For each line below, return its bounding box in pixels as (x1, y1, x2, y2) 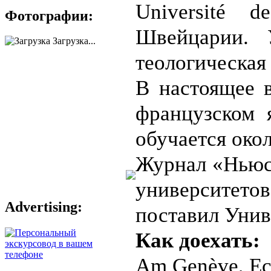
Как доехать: (135, 227, 260, 252)
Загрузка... (50, 36, 96, 47)
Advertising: (5, 199, 82, 215)
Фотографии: (5, 7, 93, 24)
